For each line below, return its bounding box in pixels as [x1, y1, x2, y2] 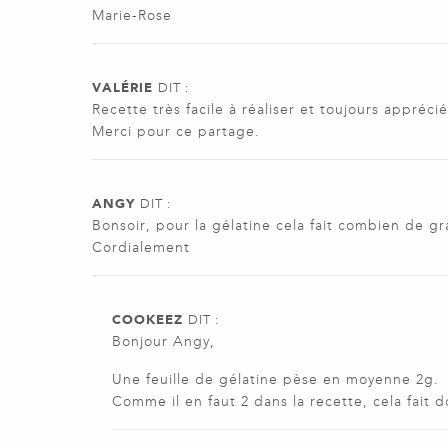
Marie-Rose [92, 7, 172, 25]
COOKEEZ [112, 312, 183, 328]
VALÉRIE [92, 80, 153, 96]
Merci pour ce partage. [92, 123, 260, 141]
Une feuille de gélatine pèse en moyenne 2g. [112, 371, 439, 389]
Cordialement [92, 239, 190, 257]
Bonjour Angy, [112, 333, 215, 351]
